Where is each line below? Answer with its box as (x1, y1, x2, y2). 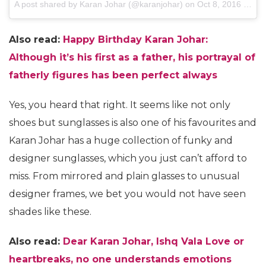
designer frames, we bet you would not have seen (9, 188, 246, 199)
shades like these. (9, 205, 91, 217)
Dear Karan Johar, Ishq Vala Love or (63, 235, 244, 247)
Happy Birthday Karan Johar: (63, 33, 208, 45)
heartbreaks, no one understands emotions (9, 253, 232, 265)
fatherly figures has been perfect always (9, 69, 217, 81)
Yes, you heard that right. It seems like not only (9, 99, 230, 110)
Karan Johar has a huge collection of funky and (9, 134, 233, 146)
